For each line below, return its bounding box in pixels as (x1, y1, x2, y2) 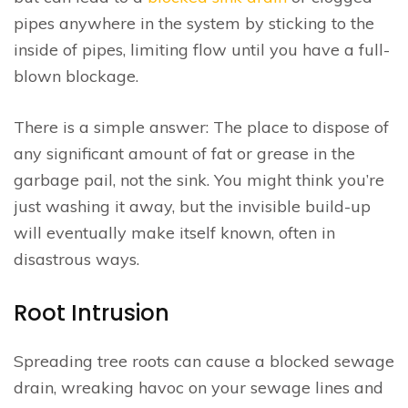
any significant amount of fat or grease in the (14, 142, 355, 164)
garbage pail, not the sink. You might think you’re (14, 168, 384, 190)
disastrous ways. (14, 248, 139, 270)
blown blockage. (14, 65, 138, 87)
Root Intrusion (14, 297, 169, 328)
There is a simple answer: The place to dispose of (14, 116, 389, 138)
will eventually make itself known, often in (14, 221, 335, 243)
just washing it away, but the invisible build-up (14, 195, 371, 217)
